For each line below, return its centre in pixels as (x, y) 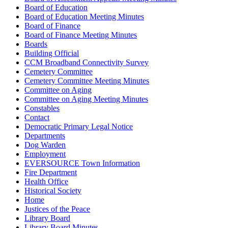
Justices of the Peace (57, 209)
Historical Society (53, 190)
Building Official (52, 53)
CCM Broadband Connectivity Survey (87, 62)
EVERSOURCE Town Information (82, 163)
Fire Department (51, 172)
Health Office (46, 181)
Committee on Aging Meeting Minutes (86, 99)
